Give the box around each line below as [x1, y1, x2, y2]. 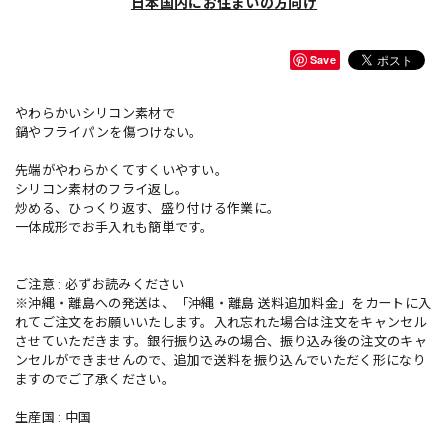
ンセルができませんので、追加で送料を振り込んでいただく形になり [15, 353, 426, 369]
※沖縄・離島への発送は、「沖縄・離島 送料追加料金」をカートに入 [15, 296, 432, 312]
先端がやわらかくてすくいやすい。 [15, 163, 229, 179]
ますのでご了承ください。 [15, 372, 175, 388]
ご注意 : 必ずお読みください [15, 277, 185, 293]
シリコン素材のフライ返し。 [15, 182, 189, 198]
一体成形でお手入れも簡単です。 [15, 220, 214, 236]
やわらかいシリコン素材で [15, 106, 175, 122]
